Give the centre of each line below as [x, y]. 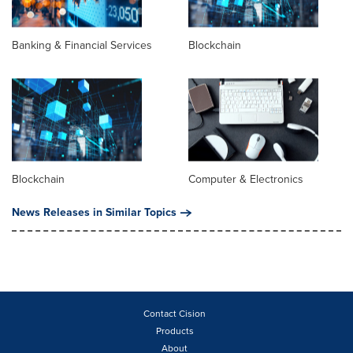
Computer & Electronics [246, 180]
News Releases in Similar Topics [94, 213]
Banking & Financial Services [82, 46]
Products [175, 331]
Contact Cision [175, 314]
